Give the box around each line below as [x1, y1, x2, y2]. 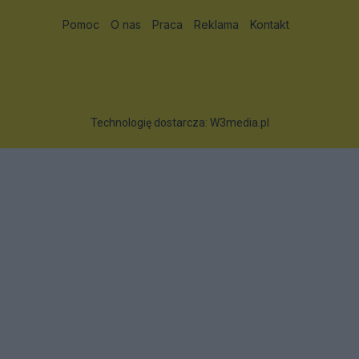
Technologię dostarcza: [90, 115, 210, 129]
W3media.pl [209, 115, 269, 129]
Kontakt [249, 17, 289, 31]
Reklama [193, 17, 239, 31]
